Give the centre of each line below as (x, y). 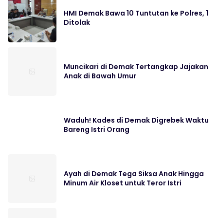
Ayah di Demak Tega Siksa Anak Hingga (134, 174)
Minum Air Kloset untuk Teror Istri (123, 183)
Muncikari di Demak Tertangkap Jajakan (136, 67)
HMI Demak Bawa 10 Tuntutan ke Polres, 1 (136, 13)
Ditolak (77, 23)
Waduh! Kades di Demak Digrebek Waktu (136, 120)
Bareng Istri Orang (97, 130)
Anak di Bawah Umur (100, 76)
